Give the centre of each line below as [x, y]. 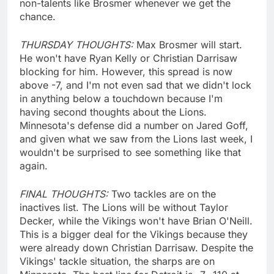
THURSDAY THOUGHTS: [78, 44]
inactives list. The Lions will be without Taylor [124, 207]
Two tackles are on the [164, 194]
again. [34, 165]
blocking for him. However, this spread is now [126, 71]
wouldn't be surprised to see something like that [130, 152]
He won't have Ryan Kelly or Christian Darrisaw [128, 58]
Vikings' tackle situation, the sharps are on [117, 261]
